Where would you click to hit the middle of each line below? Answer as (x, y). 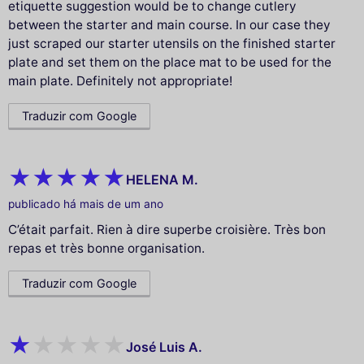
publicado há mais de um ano (86, 204)
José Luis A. (164, 347)
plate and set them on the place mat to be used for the (170, 63)
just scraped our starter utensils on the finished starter (172, 44)
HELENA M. (162, 179)
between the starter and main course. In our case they (169, 25)
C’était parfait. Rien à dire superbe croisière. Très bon (167, 230)
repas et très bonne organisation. (106, 249)
